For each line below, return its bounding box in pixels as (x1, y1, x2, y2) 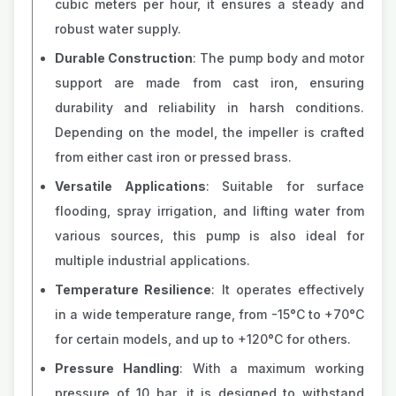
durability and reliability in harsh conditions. (55, 100, 364, 115)
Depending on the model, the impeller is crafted (55, 125, 364, 140)
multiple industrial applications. (55, 253, 250, 268)
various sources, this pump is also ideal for (55, 228, 364, 243)
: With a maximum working (179, 361, 365, 376)
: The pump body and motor (193, 50, 365, 65)
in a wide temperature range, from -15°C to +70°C (55, 307, 364, 322)
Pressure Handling (55, 361, 179, 376)
